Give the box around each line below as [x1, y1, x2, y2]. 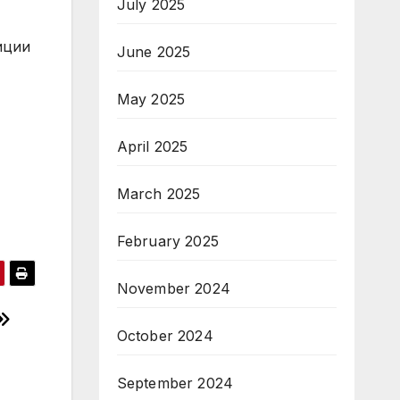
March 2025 [116, 185, 201, 203]
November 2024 [116, 279, 231, 297]
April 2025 [116, 137, 188, 155]
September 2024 [116, 374, 234, 392]
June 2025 [116, 43, 191, 61]
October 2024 [116, 327, 213, 345]
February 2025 [116, 232, 220, 250]
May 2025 [116, 90, 186, 108]
